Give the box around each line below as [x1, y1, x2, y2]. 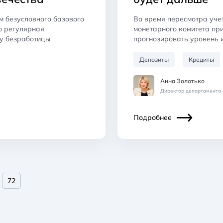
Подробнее [133, 112, 172, 122]
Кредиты [189, 55, 214, 63]
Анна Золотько [160, 77, 205, 85]
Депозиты [139, 55, 169, 63]
